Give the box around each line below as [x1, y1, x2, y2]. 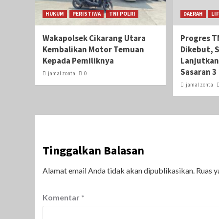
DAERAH [183, 10, 203, 18]
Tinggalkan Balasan [43, 143, 144, 158]
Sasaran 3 [180, 66, 217, 78]
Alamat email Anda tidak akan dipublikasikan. [43, 166, 195, 175]
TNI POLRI [109, 10, 135, 18]
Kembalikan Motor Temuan [43, 44, 144, 55]
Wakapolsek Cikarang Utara [43, 33, 146, 44]
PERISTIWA [72, 10, 101, 18]
